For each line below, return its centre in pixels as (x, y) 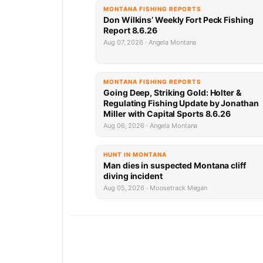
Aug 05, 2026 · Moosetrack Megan (156, 188)
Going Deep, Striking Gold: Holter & (172, 92)
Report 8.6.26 (130, 30)
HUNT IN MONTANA (135, 154)
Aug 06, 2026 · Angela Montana (151, 125)
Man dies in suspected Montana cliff (175, 165)
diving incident (133, 176)
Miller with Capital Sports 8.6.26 (167, 113)
